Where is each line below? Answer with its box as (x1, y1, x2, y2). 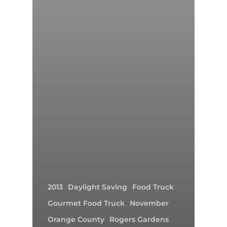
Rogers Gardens (109, 215, 169, 224)
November (130, 199, 169, 208)
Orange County (48, 215, 104, 224)
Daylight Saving (68, 182, 127, 192)
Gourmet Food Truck (48, 199, 125, 208)
